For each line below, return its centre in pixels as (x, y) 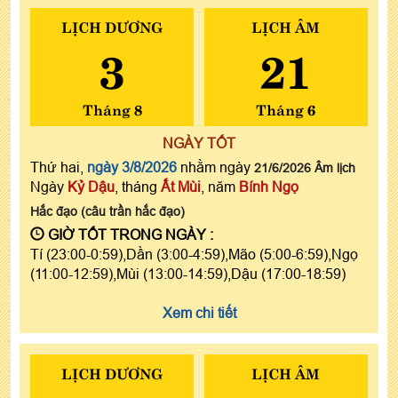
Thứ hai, (59, 167)
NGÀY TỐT (199, 143)
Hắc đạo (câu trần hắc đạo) (107, 211)
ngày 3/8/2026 (132, 167)
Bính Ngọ (269, 186)
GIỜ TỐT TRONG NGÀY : (129, 234)
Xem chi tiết (199, 312)
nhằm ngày (215, 167)
